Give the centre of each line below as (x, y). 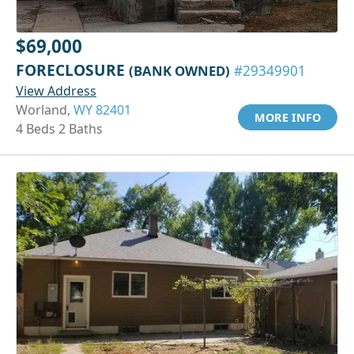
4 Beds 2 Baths (59, 128)
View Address (56, 90)
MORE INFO (288, 117)
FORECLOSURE (72, 70)
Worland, (45, 109)
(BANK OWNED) (179, 70)
